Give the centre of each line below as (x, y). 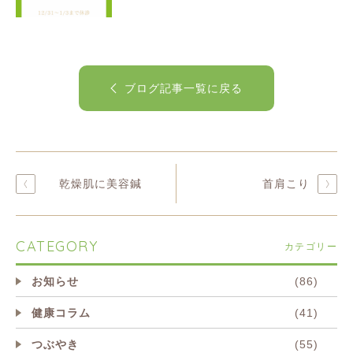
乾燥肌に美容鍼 (100, 183)
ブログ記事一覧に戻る (184, 88)
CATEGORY (57, 246)
